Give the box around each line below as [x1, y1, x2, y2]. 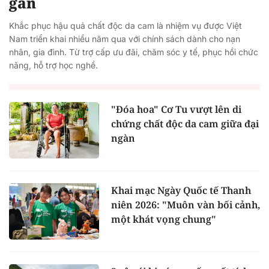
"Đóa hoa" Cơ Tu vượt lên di [111, 103, 241, 116]
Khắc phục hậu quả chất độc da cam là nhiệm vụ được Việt [9, 20, 242, 31]
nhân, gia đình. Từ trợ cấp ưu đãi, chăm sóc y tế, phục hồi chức [9, 47, 258, 58]
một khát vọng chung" [111, 212, 216, 226]
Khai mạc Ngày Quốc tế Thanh [111, 183, 251, 197]
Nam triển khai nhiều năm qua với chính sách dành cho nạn [9, 34, 240, 44]
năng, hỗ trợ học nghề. [9, 60, 98, 71]
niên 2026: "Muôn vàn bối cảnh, [111, 198, 260, 211]
